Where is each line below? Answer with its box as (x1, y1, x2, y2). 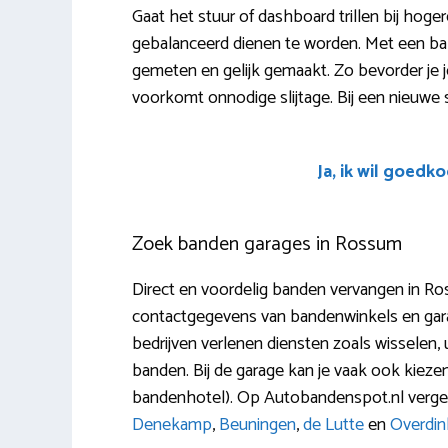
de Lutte (303, 409, 364, 440)
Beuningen (219, 409, 296, 440)
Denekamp (132, 409, 212, 440)
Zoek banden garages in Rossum (132, 227, 402, 261)
